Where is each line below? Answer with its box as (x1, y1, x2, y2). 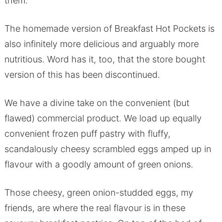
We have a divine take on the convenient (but (4, 98, 189, 109)
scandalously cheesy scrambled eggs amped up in (4, 144, 211, 155)
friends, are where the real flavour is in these (4, 203, 185, 214)
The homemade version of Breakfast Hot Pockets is (4, 23, 215, 34)
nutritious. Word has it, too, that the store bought (4, 54, 205, 65)
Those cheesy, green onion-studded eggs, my (4, 187, 193, 198)
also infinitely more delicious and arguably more (4, 39, 199, 50)
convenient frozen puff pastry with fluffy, (4, 128, 170, 139)
